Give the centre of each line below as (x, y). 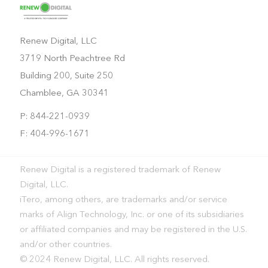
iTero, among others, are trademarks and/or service (123, 200)
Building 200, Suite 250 (66, 76)
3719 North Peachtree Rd (72, 59)
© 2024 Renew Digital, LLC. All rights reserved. (114, 260)
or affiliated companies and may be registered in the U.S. (133, 230)
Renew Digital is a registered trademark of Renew (120, 170)
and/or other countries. (66, 245)
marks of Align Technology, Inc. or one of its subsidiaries (132, 215)
